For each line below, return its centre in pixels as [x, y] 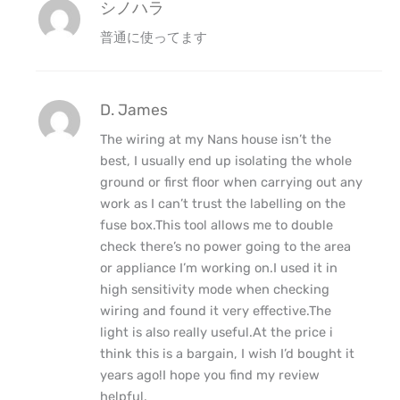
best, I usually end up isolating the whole [225, 161]
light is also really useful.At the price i [216, 333]
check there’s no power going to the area [225, 247]
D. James [133, 110]
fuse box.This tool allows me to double [216, 225]
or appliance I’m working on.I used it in [218, 268]
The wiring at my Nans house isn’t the [215, 140]
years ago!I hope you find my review [209, 375]
